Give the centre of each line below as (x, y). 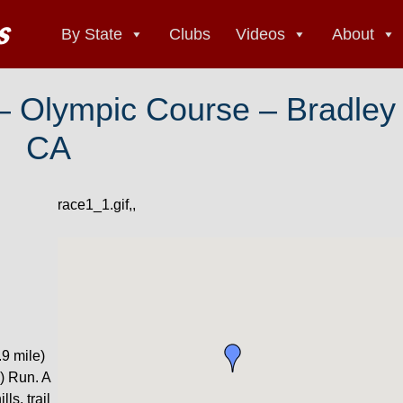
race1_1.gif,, (97, 205)
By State (92, 34)
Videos (260, 34)
